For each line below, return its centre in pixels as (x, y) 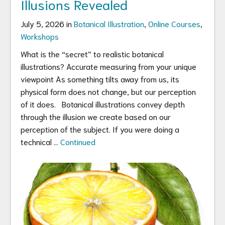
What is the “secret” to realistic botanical (92, 53)
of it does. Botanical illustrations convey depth (103, 104)
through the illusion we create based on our (96, 116)
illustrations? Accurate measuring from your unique (108, 66)
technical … (40, 141)
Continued (78, 141)
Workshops (40, 36)
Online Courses (174, 23)
